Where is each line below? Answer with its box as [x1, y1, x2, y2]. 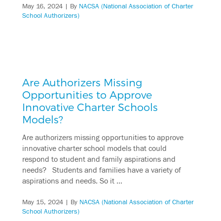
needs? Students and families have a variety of [22, 166, 181, 175]
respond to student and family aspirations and [22, 155, 176, 164]
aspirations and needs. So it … [22, 177, 122, 186]
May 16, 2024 [22, 2, 63, 10]
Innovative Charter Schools [22, 100, 158, 113]
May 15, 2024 [22, 198, 63, 206]
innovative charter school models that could [22, 144, 167, 153]
